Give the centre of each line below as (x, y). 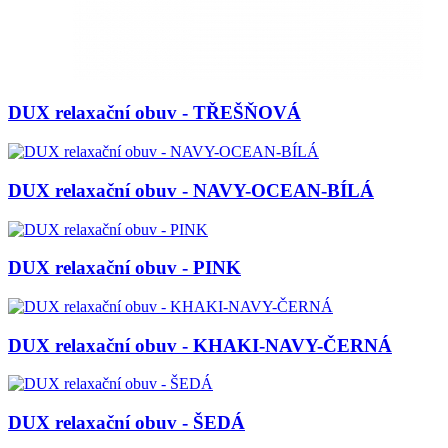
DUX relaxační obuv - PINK (124, 268)
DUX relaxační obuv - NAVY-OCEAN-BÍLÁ (191, 190)
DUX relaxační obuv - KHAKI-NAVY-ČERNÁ (200, 345)
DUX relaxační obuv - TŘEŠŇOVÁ (154, 113)
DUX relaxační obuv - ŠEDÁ (126, 423)
